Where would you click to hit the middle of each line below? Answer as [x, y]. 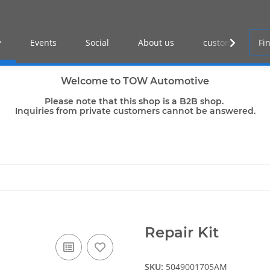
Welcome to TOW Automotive [135, 81]
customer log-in [235, 43]
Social [98, 43]
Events [44, 43]
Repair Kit [182, 233]
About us [156, 43]
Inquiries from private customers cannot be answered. [135, 111]
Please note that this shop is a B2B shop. [135, 102]
